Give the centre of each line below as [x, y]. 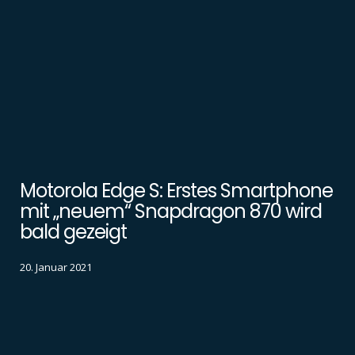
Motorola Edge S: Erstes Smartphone [176, 191]
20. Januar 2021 [56, 267]
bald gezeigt [73, 232]
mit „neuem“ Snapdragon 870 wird [171, 212]
